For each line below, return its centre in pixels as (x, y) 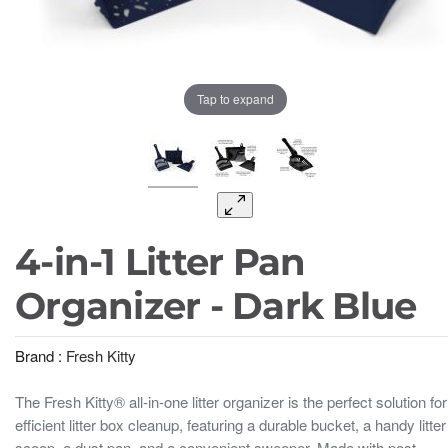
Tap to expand (235, 99)
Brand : (40, 355)
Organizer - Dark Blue (216, 305)
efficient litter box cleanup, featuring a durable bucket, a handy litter (230, 424)
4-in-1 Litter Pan (160, 261)
